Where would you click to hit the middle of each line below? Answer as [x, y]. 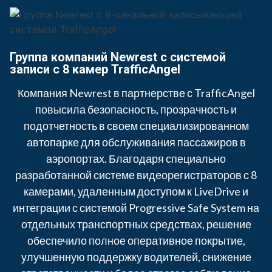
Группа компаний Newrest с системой [118, 57]
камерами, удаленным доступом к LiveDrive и [136, 191]
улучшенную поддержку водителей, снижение [136, 257]
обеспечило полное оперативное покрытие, [136, 240]
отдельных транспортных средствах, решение [136, 224]
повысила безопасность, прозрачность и [136, 109]
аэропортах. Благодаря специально [136, 158]
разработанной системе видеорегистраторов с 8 [136, 175]
